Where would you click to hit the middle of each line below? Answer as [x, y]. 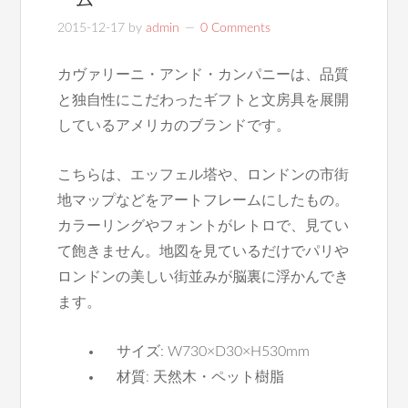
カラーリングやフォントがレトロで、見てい [204, 226]
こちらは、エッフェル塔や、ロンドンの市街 [204, 175]
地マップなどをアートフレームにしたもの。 [204, 200]
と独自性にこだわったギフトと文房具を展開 [204, 100]
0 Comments [236, 28]
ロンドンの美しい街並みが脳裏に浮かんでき [204, 277]
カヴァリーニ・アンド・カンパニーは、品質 [204, 75]
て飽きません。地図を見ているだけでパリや [204, 251]
